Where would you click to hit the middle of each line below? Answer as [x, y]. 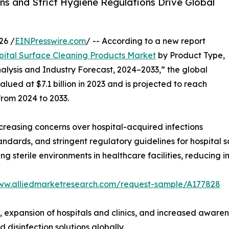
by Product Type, [190, 55]
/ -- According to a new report [146, 41]
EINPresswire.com [50, 41]
